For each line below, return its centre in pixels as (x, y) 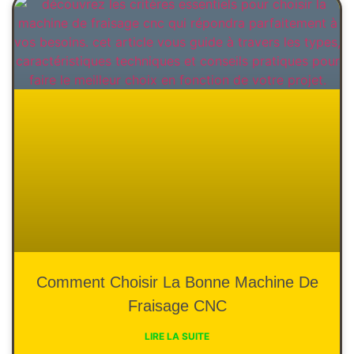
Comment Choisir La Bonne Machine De (177, 282)
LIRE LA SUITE (177, 337)
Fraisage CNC (177, 306)
